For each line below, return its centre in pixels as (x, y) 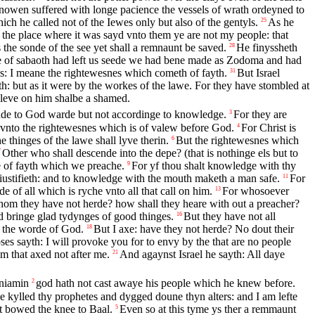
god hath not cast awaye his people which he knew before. (166, 283)
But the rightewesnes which (237, 141)
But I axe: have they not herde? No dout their (194, 229)
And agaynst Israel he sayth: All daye (202, 255)
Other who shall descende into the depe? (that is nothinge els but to (150, 153)
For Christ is (269, 128)
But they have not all (230, 217)
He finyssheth (267, 47)
